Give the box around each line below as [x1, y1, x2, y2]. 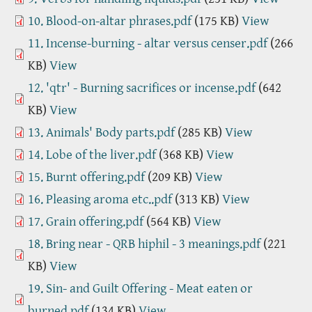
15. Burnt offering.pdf [28, 169, 145, 185]
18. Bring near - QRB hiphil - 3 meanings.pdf [28, 235, 260, 251]
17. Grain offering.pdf [28, 213, 143, 229]
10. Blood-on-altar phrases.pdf [28, 13, 192, 29]
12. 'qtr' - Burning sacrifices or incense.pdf [28, 79, 256, 95]
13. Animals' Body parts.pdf [28, 124, 175, 140]
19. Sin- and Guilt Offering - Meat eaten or [28, 280, 253, 296]
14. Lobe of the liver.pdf [28, 146, 156, 162]
